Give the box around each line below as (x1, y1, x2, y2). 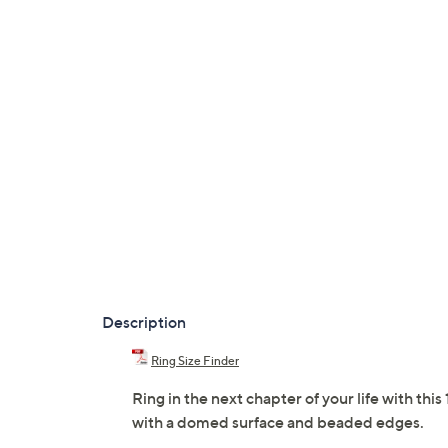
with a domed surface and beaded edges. (132, 412, 424, 433)
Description (102, 312, 186, 333)
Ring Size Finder (151, 353, 239, 369)
